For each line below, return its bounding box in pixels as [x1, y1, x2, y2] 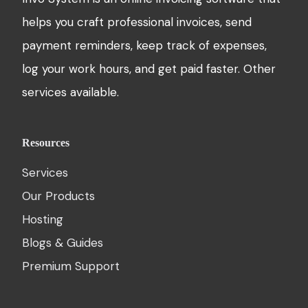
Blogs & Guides [22, 235, 104, 251]
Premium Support [22, 258, 120, 274]
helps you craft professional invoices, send [22, 14, 252, 30]
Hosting [22, 212, 64, 228]
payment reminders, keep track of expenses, [22, 37, 267, 53]
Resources [22, 136, 70, 148]
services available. [22, 84, 120, 100]
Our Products [22, 188, 96, 204]
